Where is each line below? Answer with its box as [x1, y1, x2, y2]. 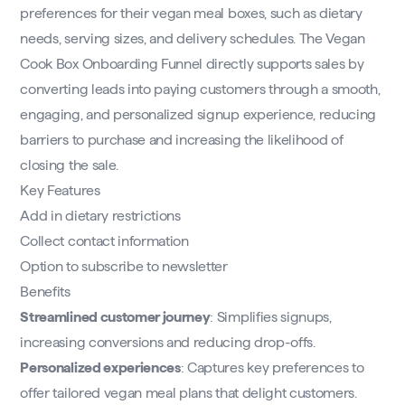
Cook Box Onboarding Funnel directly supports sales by [20, 56, 364, 72]
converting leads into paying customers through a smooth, [20, 81, 381, 98]
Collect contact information [20, 233, 189, 250]
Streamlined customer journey [20, 309, 211, 325]
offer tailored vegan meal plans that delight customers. [20, 385, 357, 401]
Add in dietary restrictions [20, 208, 181, 224]
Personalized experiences [20, 360, 181, 376]
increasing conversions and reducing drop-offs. [20, 334, 316, 351]
